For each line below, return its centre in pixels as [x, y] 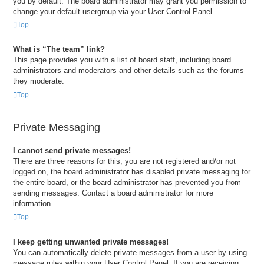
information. [33, 203]
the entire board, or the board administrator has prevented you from [127, 182]
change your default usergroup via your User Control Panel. [114, 11]
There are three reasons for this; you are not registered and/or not [124, 161]
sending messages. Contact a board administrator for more [113, 193]
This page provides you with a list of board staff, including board [122, 60]
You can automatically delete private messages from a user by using [130, 252]
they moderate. [39, 81]
